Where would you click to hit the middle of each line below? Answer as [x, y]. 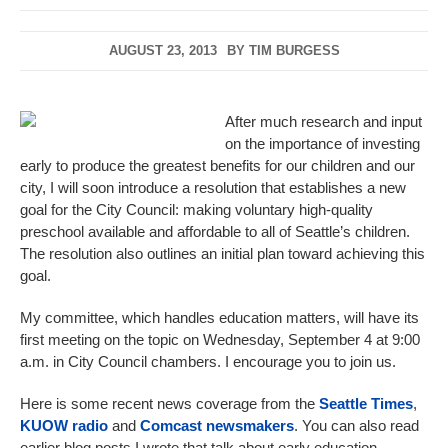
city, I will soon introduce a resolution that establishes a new [213, 188]
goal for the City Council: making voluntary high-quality [196, 210]
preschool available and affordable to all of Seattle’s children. [215, 232]
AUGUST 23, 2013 [162, 51]
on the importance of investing [322, 144]
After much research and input [323, 122]
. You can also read [356, 426]
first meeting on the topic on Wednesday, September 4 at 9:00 [220, 340]
